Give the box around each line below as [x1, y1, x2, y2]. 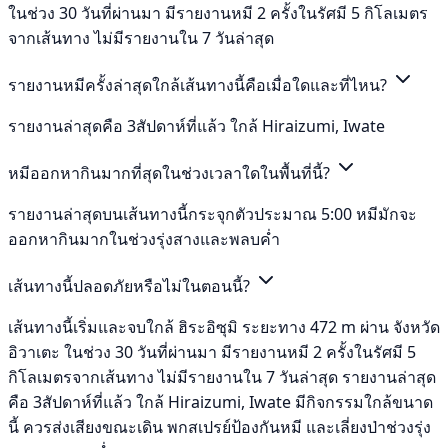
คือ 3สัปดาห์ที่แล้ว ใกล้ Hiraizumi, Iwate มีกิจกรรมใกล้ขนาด [8, 391, 433, 414]
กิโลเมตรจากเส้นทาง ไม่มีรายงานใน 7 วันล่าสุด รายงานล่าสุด [8, 366, 436, 389]
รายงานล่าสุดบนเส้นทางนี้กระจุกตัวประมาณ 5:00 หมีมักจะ [8, 203, 417, 226]
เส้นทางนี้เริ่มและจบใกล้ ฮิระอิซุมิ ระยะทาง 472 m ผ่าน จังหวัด [8, 316, 440, 339]
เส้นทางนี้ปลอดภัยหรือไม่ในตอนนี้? [8, 275, 254, 298]
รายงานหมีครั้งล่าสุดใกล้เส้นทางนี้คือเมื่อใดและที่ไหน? [8, 74, 391, 97]
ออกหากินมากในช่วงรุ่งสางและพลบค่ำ [8, 228, 280, 251]
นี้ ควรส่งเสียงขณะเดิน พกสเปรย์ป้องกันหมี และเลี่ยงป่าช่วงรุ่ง [8, 416, 431, 439]
